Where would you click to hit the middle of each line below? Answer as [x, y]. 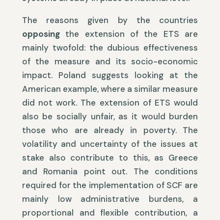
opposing [41, 34]
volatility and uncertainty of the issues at [110, 144]
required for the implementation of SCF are [110, 185]
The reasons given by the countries [110, 20]
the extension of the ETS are [129, 34]
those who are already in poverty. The [110, 130]
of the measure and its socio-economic [110, 62]
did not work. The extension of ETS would [110, 103]
